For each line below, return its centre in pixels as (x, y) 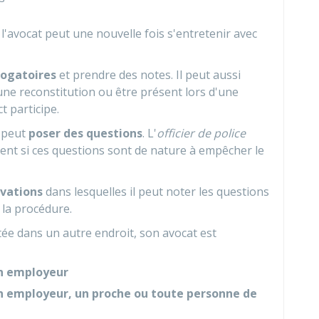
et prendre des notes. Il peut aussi (148, 75)
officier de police (201, 133)
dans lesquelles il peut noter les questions (156, 192)
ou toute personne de (195, 293)
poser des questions (85, 133)
